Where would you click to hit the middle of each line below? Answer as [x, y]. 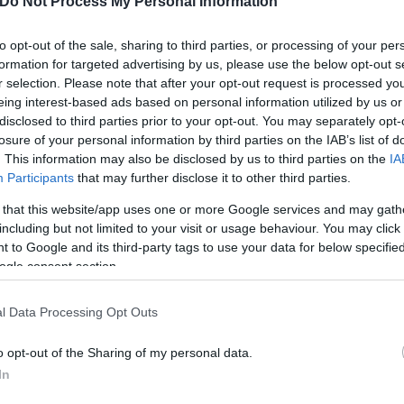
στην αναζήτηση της [160, 355]
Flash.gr [53, 355]
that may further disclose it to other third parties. [212, 177]
